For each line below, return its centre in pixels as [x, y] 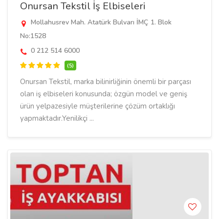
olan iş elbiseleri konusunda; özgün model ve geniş [104, 94]
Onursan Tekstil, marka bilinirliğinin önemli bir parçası [106, 82]
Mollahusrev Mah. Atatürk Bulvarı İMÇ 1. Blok [100, 22]
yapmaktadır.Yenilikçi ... [57, 118]
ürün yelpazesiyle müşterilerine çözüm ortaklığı [98, 106]
